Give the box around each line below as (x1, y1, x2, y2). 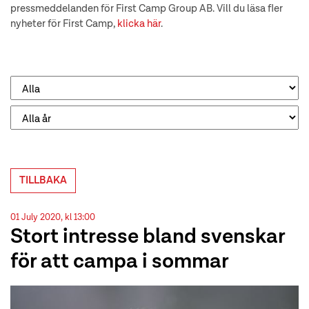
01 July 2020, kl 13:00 (10, 213, 95, 222)
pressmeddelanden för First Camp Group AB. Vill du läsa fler (10, 3, 283, 14)
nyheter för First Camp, (10, 19, 117, 29)
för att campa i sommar (10, 252, 229, 272)
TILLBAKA (19, 175, 67, 186)
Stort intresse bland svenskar (10, 227, 285, 248)
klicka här (117, 19, 161, 29)
